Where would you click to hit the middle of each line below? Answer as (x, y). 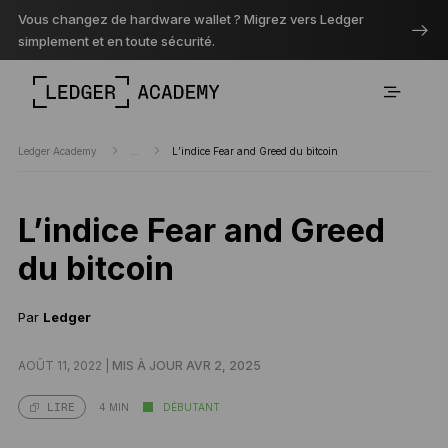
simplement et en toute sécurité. (116, 41)
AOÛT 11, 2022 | (64, 365)
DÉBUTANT (191, 406)
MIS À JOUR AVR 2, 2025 (186, 365)
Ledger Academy (58, 151)
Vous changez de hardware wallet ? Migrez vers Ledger (190, 19)
